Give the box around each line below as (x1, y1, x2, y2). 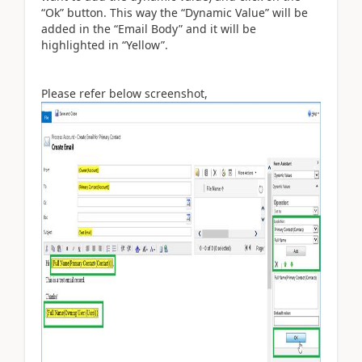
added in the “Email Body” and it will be (41, 21, 256, 36)
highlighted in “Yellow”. (41, 37, 171, 53)
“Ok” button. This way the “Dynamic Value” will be (41, 5, 308, 20)
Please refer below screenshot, (41, 86, 208, 101)
